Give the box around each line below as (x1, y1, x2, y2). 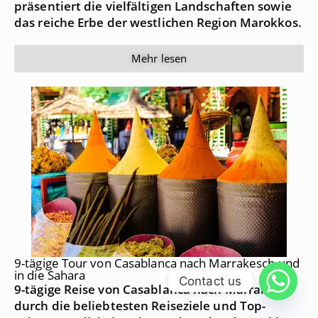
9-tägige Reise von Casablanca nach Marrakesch (14, 280, 295, 297)
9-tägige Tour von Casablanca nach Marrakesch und (14, 254, 300, 271)
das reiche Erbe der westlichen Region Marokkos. (14, 13, 302, 31)
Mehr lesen (131, 50, 187, 65)
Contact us (179, 273, 241, 288)
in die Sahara (14, 266, 86, 283)
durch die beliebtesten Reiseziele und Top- (14, 297, 266, 314)
